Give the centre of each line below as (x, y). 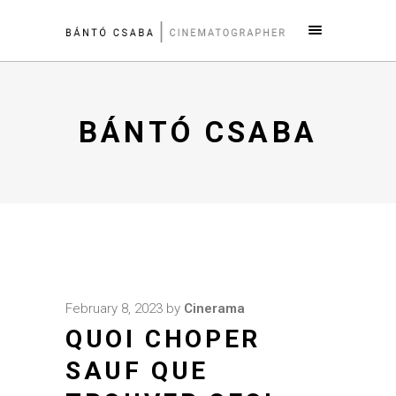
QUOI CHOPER (164, 339)
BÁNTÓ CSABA (198, 132)
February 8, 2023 (114, 308)
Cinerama (214, 308)
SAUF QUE (137, 371)
